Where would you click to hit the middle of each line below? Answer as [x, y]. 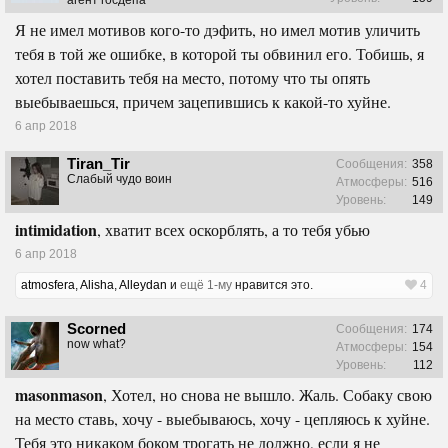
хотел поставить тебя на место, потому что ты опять [192, 77]
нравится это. [272, 284]
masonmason [59, 394]
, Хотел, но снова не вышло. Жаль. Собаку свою [267, 394]
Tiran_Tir [98, 163]
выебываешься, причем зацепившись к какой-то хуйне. [203, 101]
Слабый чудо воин [119, 178]
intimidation [56, 229]
